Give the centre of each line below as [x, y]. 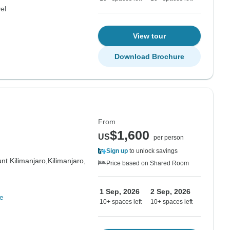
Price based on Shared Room [148, 163]
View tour [149, 36]
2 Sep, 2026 [170, 191]
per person [169, 138]
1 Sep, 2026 [120, 191]
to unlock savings [153, 151]
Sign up [117, 151]
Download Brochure [149, 56]
